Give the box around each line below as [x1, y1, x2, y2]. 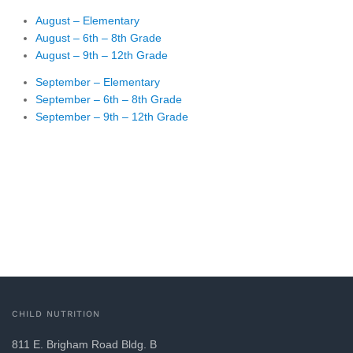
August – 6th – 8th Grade [35, 32, 162, 45]
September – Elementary [35, 76, 160, 89]
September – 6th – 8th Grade [35, 93, 182, 106]
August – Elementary [35, 14, 139, 28]
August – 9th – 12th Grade [35, 49, 168, 62]
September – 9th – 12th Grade [35, 110, 188, 124]
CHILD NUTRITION [12, 309, 100, 320]
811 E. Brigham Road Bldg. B [12, 338, 157, 351]
